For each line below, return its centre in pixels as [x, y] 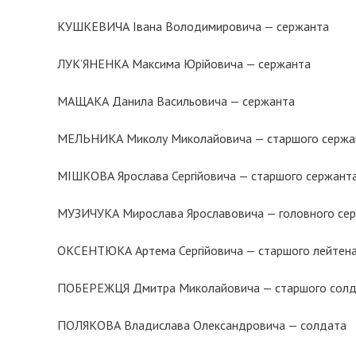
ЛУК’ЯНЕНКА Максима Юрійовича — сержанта [184, 64]
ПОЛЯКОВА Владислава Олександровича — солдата [202, 325]
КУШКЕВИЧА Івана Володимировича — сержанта [193, 26]
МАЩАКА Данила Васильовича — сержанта [176, 101]
